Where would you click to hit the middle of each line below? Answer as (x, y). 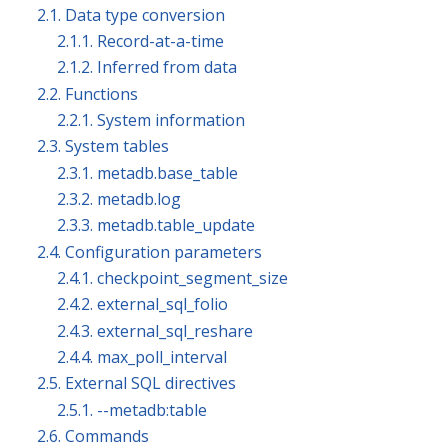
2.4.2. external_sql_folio (142, 304)
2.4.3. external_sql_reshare (155, 330)
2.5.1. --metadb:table (132, 409)
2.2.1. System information (151, 120)
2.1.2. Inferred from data (147, 67)
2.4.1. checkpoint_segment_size (172, 278)
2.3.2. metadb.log (119, 199)
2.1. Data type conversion (131, 14)
